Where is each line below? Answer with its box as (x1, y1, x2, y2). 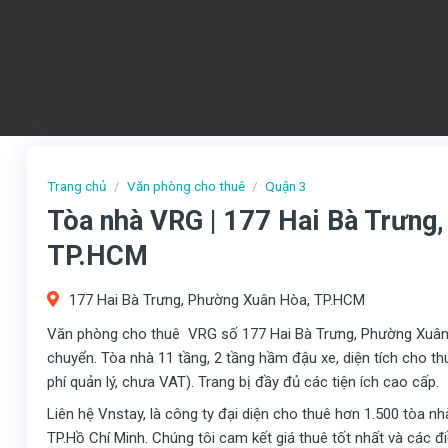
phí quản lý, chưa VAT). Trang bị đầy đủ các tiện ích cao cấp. (47, 373, 439, 392)
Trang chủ (47, 178, 107, 194)
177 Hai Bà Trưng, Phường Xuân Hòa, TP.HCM (69, 291, 365, 310)
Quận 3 (265, 178, 308, 194)
